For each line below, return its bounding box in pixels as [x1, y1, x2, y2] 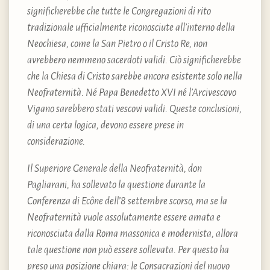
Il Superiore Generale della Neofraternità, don [27, 163, 202, 174]
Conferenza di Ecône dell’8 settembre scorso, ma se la [27, 195, 227, 207]
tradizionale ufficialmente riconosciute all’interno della [27, 22, 235, 33]
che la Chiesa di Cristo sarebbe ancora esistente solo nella [27, 71, 242, 82]
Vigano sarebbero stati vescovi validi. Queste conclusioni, [27, 103, 242, 115]
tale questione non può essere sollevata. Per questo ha [27, 244, 229, 256]
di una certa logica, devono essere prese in [27, 119, 184, 131]
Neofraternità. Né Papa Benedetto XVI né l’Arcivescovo [27, 87, 236, 98]
